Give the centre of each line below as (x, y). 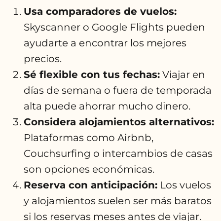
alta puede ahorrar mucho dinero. (107, 106)
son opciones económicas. (89, 169)
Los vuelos (184, 185)
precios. (43, 58)
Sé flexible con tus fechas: (92, 74)
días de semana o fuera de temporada (118, 90)
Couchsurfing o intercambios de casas (118, 153)
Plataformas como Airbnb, (89, 137)
